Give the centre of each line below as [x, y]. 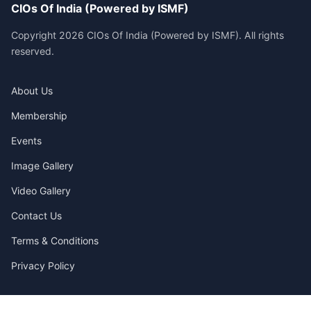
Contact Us [36, 215]
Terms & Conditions [55, 240]
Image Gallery [42, 165]
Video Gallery [41, 190]
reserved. [33, 51]
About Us [32, 90]
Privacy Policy [43, 265]
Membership [39, 115]
